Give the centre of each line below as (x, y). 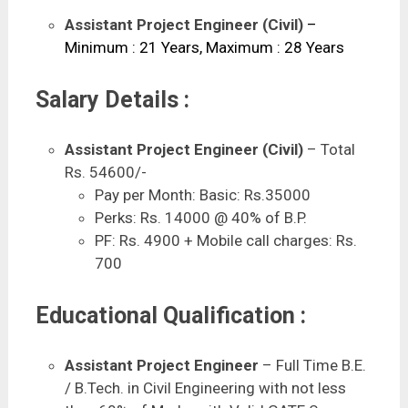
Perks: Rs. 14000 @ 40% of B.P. (200, 218)
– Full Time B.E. (315, 366)
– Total (330, 150)
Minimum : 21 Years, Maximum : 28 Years (205, 47)
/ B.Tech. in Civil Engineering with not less (206, 388)
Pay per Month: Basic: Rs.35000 (202, 195)
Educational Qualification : (170, 315)
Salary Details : (112, 99)
